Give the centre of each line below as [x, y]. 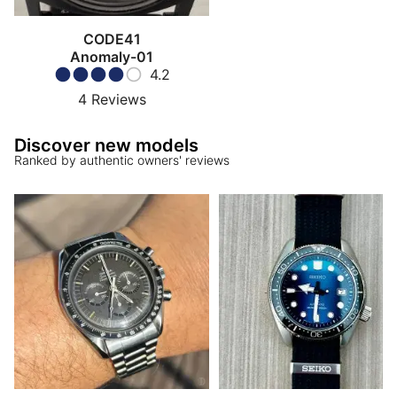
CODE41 [112, 39]
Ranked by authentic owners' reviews [122, 160]
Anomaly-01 [112, 57]
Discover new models [106, 146]
